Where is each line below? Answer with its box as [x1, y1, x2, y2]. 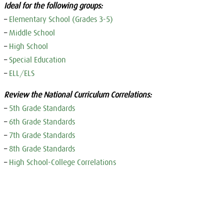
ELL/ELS [8, 68, 34, 77]
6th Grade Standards [8, 116, 75, 126]
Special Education [8, 54, 66, 64]
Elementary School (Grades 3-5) [8, 14, 113, 23]
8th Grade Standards [8, 143, 75, 153]
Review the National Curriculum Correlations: [3, 89, 151, 99]
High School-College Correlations [8, 157, 116, 166]
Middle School [8, 27, 55, 37]
